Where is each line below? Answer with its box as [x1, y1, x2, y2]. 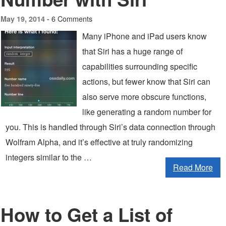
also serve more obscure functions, [82, 91, 206, 102]
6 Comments [51, 13, 92, 24]
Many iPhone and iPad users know [82, 30, 207, 42]
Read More [173, 161, 213, 173]
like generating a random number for [82, 106, 211, 118]
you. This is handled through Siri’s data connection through [6, 121, 215, 133]
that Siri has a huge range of [82, 45, 183, 57]
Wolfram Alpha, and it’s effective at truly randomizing [6, 136, 193, 148]
